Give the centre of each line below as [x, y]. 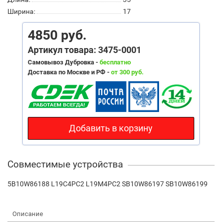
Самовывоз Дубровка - [63, 62]
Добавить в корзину [111, 128]
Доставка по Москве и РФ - [69, 72]
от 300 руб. [127, 72]
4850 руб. [57, 35]
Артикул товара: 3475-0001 [84, 50]
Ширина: [21, 11]
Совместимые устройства [65, 164]
